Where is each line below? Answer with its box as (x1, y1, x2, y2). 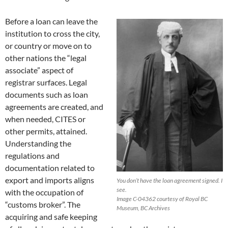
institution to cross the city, (5, 28, 100, 39)
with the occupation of (5, 187, 83, 197)
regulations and (5, 151, 60, 161)
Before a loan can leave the (5, 16, 98, 26)
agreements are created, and (5, 102, 103, 112)
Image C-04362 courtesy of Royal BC (117, 195, 208, 203)
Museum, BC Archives (117, 204, 170, 212)
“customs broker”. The (5, 199, 80, 210)
